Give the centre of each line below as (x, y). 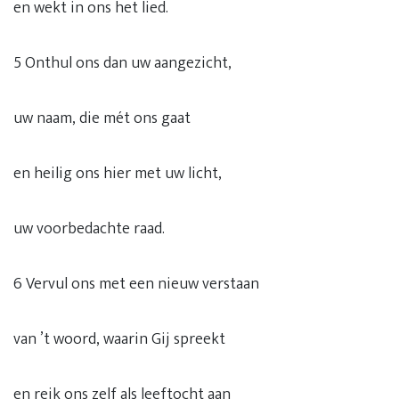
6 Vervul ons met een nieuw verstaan (136, 284)
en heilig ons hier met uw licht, (118, 174)
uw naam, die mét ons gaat (102, 118)
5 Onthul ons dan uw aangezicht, (122, 63)
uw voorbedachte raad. (89, 229)
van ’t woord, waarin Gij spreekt (119, 339)
